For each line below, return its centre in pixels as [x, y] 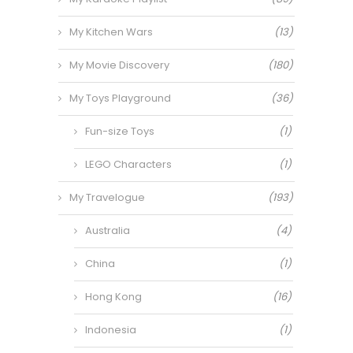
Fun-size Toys [120, 132]
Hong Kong [113, 297]
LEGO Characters [128, 165]
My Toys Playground [120, 98]
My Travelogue [107, 198]
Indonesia [111, 330]
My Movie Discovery [119, 65]
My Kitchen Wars [111, 32]
